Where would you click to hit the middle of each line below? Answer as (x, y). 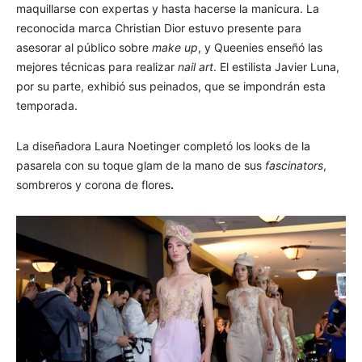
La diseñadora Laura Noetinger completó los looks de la (163, 146)
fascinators (294, 166)
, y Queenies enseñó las (260, 48)
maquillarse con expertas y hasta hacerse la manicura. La (168, 9)
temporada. (47, 106)
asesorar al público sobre (82, 48)
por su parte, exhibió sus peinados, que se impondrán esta (171, 86)
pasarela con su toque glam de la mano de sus (141, 166)
